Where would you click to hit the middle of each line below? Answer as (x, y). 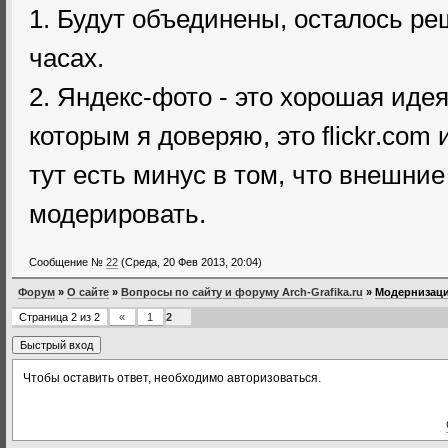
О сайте (88, 292)
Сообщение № (67, 262)
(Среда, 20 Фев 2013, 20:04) (191, 262)
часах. (66, 58)
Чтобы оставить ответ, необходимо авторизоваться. (172, 378)
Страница (45, 317)
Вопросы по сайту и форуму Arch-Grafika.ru (242, 292)
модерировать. (117, 214)
